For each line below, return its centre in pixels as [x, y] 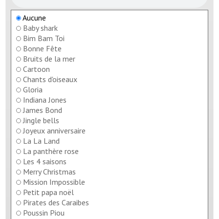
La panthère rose [51, 151]
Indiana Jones [45, 99]
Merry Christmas [50, 171]
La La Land [42, 141]
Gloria [33, 89]
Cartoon [37, 69]
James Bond [43, 110]
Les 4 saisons [45, 161]
